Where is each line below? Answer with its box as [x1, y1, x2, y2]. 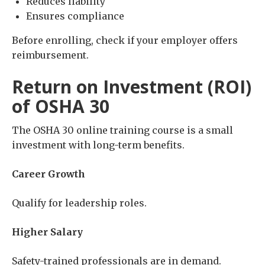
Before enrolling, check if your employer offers [12, 34, 238, 47]
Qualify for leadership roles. [12, 197, 147, 209]
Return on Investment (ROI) [12, 75, 251, 99]
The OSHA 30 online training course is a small [12, 124, 233, 137]
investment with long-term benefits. [12, 139, 185, 151]
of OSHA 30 [12, 94, 109, 119]
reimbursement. [12, 49, 89, 62]
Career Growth [12, 168, 85, 180]
